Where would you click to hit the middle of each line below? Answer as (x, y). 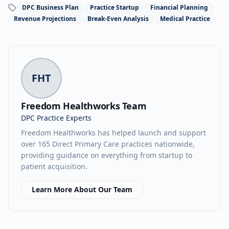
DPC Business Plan (50, 7)
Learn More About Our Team (82, 189)
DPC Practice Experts (56, 118)
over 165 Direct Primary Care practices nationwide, (108, 144)
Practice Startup (114, 7)
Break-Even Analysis (118, 19)
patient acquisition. (54, 166)
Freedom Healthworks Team (84, 106)
